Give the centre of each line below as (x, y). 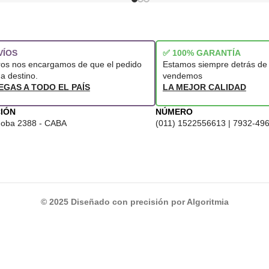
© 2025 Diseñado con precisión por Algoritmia (134, 201)
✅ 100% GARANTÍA (201, 53)
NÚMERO (174, 111)
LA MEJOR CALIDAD (204, 87)
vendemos (182, 75)
